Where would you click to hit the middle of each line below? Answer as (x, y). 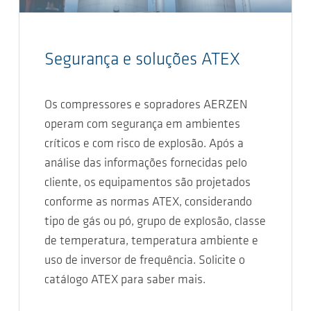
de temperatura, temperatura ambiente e (151, 241)
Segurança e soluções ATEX (142, 60)
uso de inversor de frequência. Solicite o (145, 260)
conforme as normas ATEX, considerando (148, 202)
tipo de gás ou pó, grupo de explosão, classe (155, 221)
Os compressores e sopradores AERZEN (146, 105)
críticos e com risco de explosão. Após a (144, 144)
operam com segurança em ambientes (142, 124)
